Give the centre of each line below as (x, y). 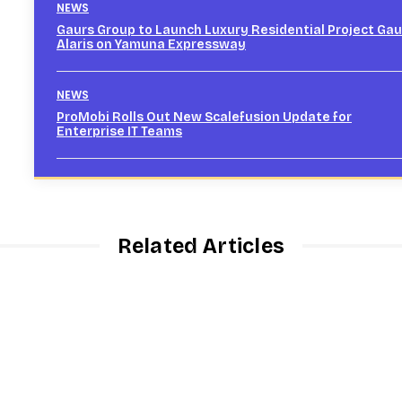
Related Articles (201, 246)
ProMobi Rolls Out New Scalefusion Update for (204, 117)
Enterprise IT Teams (119, 131)
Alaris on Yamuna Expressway (151, 44)
